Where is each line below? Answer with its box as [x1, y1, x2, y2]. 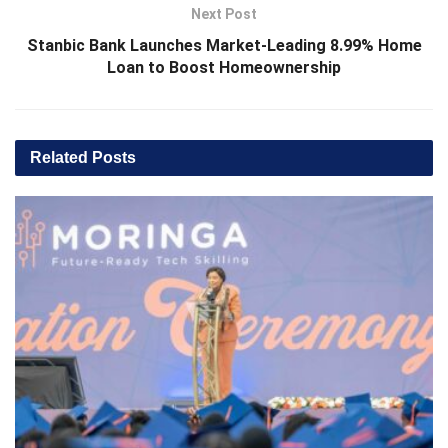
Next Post [191, 6, 257, 23]
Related [30, 149, 88, 167]
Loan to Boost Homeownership [107, 58, 341, 78]
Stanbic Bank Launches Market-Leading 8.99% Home [26, 36, 422, 56]
